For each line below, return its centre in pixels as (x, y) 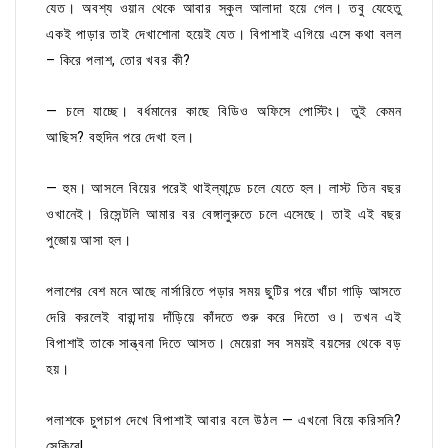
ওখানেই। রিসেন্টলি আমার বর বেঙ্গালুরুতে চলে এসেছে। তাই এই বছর (224, 214)
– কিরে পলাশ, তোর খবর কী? (119, 60)
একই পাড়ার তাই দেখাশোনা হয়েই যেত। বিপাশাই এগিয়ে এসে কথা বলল (224, 34)
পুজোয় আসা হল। (89, 240)
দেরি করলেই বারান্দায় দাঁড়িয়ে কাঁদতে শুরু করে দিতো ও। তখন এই (224, 317)
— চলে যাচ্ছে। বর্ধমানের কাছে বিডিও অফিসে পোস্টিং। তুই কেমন (224, 111)
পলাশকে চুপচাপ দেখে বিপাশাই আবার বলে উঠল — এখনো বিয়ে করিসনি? (224, 420)
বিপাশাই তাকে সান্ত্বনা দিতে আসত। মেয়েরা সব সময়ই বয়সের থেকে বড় (224, 343)
